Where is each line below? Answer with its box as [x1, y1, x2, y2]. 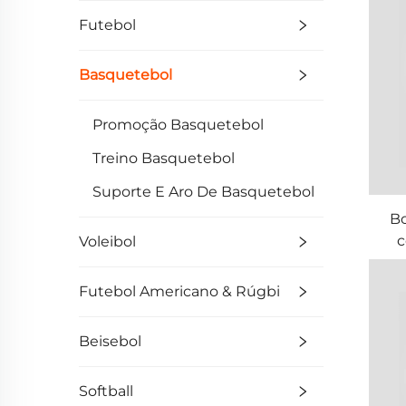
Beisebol [79, 333, 141, 350]
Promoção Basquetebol [92, 116, 264, 133]
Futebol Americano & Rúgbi [79, 283, 280, 300]
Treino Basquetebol [92, 150, 235, 167]
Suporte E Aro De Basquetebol [92, 183, 314, 200]
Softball [79, 382, 133, 400]
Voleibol [79, 233, 136, 250]
